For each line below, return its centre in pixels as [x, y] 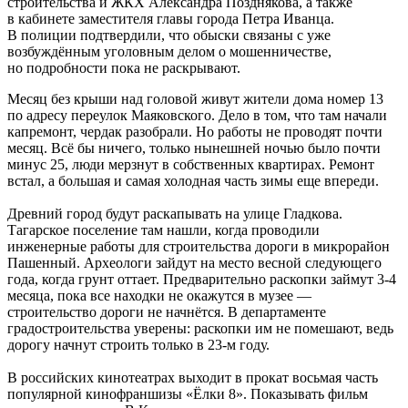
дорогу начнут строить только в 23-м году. [138, 344]
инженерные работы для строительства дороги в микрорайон [199, 246]
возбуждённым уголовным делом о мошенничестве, [169, 51]
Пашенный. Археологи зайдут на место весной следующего [194, 262]
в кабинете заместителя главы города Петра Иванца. [171, 18]
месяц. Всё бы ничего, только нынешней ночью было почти [194, 148]
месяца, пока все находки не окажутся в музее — [159, 295]
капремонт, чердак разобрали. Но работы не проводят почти [195, 131]
